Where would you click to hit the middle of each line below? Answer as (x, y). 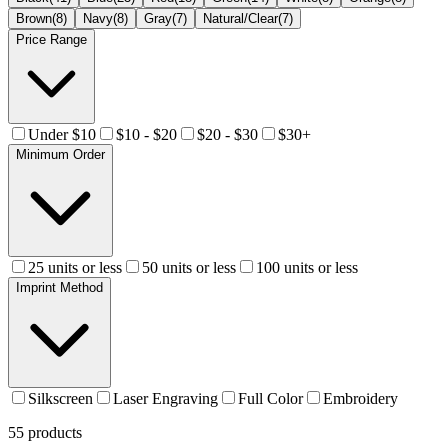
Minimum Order (60, 154)
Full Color (270, 398)
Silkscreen (60, 398)
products (53, 432)
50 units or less (189, 267)
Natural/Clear (240, 18)
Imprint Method (59, 287)
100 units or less (307, 267)
